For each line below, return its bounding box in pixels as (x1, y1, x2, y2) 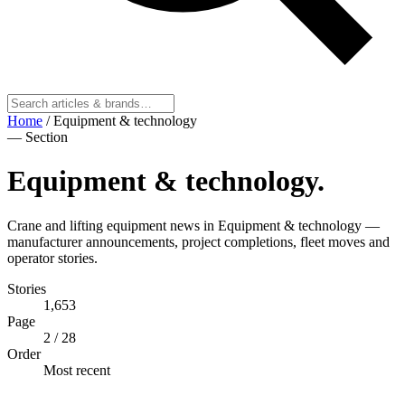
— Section (7, 129, 68, 145)
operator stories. (7, 250, 98, 266)
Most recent (43, 362, 110, 378)
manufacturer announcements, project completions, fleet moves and (7, 233, 390, 250)
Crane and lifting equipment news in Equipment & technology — (7, 217, 380, 233)
